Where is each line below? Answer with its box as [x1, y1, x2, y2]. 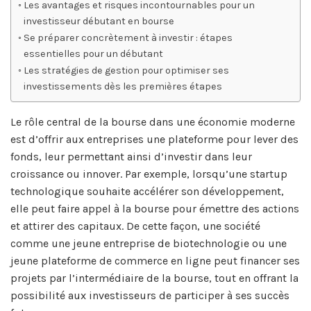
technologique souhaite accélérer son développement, [10, 184, 284, 198]
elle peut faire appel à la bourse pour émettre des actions [10, 201, 299, 215]
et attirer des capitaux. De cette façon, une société [10, 219, 260, 233]
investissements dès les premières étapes [23, 80, 222, 92]
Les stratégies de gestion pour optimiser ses [23, 64, 229, 76]
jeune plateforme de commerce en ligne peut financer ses [10, 253, 300, 267]
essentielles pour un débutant [23, 47, 163, 60]
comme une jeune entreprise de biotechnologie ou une [10, 236, 287, 250]
